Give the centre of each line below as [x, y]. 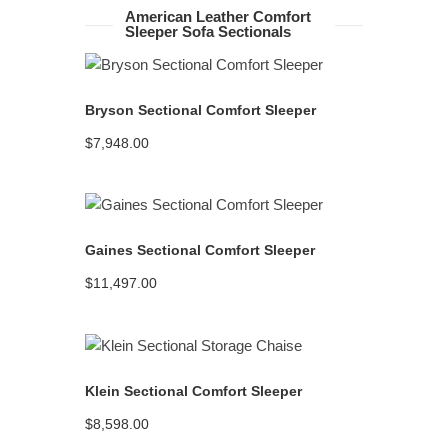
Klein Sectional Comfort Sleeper [194, 390]
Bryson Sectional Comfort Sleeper [201, 109]
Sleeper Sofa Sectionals [207, 31]
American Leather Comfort [217, 16]
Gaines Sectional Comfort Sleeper [200, 250]
